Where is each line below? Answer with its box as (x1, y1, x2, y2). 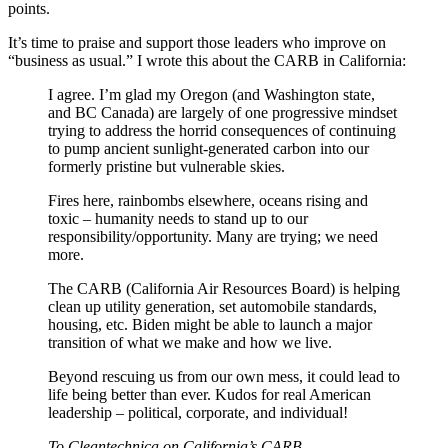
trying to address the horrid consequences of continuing (48, 122, 396, 139)
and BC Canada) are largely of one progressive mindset (48, 104, 397, 121)
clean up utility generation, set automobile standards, (48, 298, 377, 315)
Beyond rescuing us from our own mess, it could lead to (48, 368, 400, 385)
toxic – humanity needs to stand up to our (48, 210, 308, 227)
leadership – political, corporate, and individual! (48, 404, 348, 421)
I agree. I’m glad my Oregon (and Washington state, (48, 86, 375, 103)
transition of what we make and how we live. (48, 334, 332, 351)
